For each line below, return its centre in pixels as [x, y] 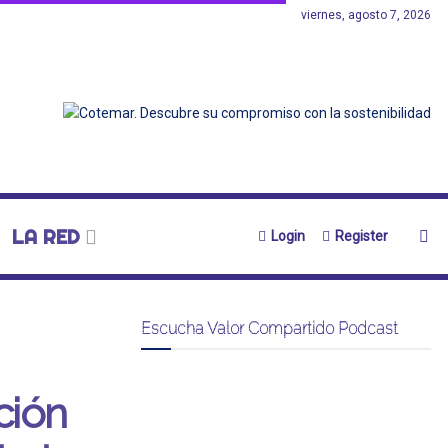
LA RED [45, 236]
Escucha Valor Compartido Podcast [269, 328]
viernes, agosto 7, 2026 [366, 15]
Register [360, 236]
